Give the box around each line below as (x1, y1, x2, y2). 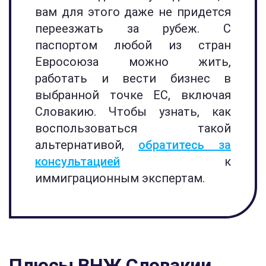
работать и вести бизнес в (35, 71, 231, 85)
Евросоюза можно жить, (35, 55, 231, 69)
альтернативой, (35, 138, 138, 152)
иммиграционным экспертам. (35, 171, 205, 185)
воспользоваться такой (35, 121, 231, 135)
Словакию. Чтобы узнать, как (35, 104, 231, 119)
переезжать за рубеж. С (35, 21, 231, 36)
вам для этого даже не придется (35, 5, 231, 19)
